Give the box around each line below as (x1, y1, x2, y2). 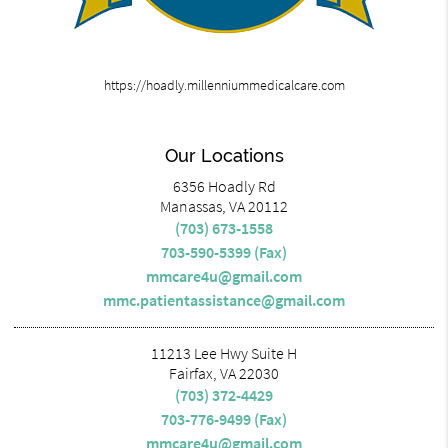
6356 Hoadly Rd (172, 176, 276, 196)
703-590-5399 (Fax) (161, 242, 287, 262)
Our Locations (164, 145, 284, 166)
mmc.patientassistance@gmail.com (103, 290, 345, 310)
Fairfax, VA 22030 (169, 363, 279, 383)
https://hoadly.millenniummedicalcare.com (103, 76, 345, 95)
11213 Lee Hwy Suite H (151, 343, 297, 363)
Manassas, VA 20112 (160, 196, 288, 216)
